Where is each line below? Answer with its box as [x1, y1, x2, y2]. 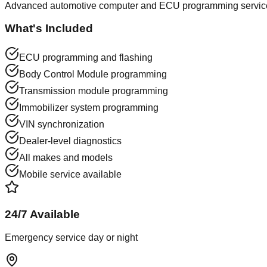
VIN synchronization [19, 119, 104, 130]
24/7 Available [5, 207, 80, 221]
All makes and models [19, 153, 113, 163]
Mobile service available [19, 169, 122, 180]
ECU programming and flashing [19, 52, 153, 63]
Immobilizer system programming [19, 103, 159, 113]
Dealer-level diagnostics [19, 136, 122, 147]
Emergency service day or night [5, 232, 138, 243]
